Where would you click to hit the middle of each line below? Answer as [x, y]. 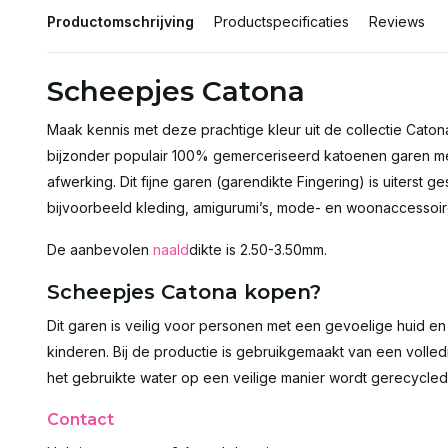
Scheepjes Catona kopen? [184, 292]
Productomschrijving [120, 21]
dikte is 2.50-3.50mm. [258, 249]
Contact [80, 419]
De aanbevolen [100, 249]
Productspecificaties [281, 21]
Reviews [397, 21]
